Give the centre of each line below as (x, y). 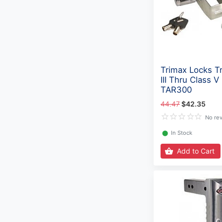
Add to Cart (196, 151)
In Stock (182, 133)
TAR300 (176, 90)
